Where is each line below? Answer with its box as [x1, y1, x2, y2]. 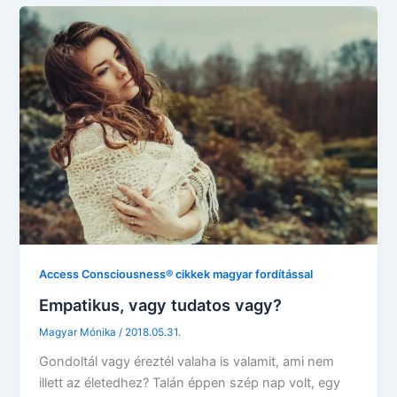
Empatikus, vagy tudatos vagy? [39, 295, 283, 315]
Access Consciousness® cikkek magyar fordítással [39, 268, 314, 282]
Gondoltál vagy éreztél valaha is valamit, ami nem [39, 353, 335, 370]
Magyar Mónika [39, 325, 120, 339]
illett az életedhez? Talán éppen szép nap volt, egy [39, 374, 341, 391]
